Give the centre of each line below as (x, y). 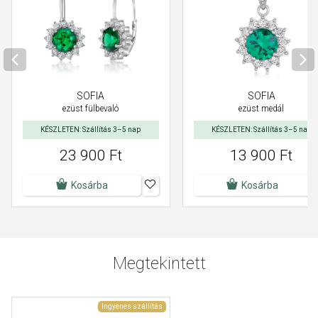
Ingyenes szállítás (132, 307)
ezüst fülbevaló (91, 109)
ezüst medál (262, 109)
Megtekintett (159, 264)
